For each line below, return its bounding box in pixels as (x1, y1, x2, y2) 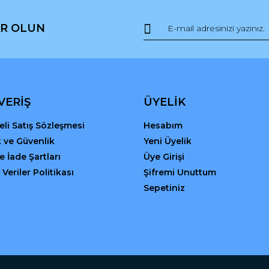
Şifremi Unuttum (144, 166, 216, 178)
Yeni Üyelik (144, 135, 192, 147)
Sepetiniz (144, 182, 185, 193)
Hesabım (144, 119, 183, 131)
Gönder (121, 136, 148, 145)
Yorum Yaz (116, 2, 153, 11)
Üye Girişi (144, 151, 184, 162)
